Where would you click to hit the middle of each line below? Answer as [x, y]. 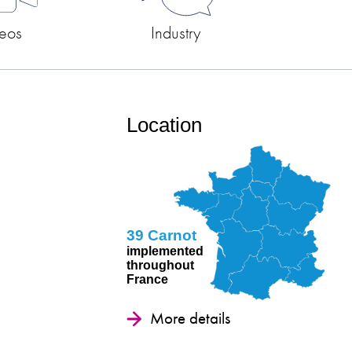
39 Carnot [162, 236]
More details [191, 319]
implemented [165, 251]
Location [165, 125]
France [148, 280]
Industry [176, 33]
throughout [161, 266]
